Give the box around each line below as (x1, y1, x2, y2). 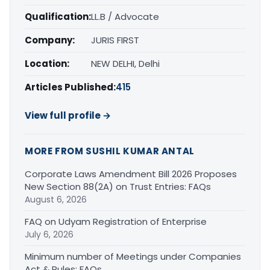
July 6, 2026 (25, 228, 74, 240)
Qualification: (25, 10, 91, 23)
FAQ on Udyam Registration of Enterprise (25, 215, 207, 228)
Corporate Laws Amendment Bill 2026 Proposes (25, 167, 237, 180)
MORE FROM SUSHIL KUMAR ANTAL (25, 144, 195, 157)
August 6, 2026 (25, 193, 87, 206)
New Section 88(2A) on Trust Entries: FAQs (25, 180, 211, 193)
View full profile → (25, 108, 111, 122)
